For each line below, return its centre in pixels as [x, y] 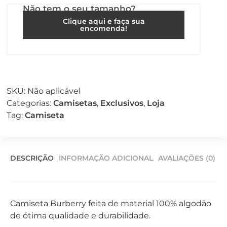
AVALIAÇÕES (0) [187, 158]
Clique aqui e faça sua [104, 21]
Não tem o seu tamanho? [79, 8]
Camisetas [75, 103]
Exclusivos [122, 103]
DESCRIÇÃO [32, 158]
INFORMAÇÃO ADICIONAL [106, 158]
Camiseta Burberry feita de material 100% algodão [111, 203]
